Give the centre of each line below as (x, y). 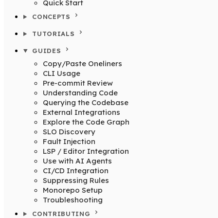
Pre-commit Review (78, 83)
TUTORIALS (54, 34)
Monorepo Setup (73, 190)
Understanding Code (80, 93)
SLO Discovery (69, 132)
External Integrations (82, 112)
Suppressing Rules (76, 180)
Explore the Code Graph (86, 122)
